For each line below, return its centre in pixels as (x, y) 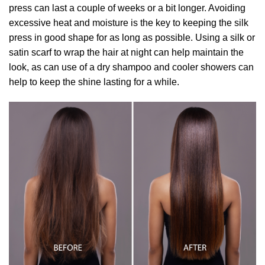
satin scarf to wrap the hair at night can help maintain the (126, 52)
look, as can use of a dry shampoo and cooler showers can (131, 67)
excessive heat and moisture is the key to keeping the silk (129, 22)
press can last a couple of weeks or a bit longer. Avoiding (127, 8)
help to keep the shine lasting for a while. (94, 82)
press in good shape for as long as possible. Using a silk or (132, 37)
